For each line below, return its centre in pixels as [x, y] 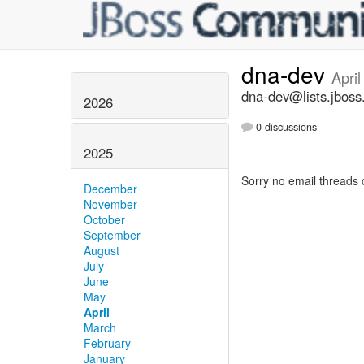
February [107, 342]
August [102, 250]
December [110, 188]
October [104, 219]
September [112, 234]
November [110, 204]
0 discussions [285, 127]
